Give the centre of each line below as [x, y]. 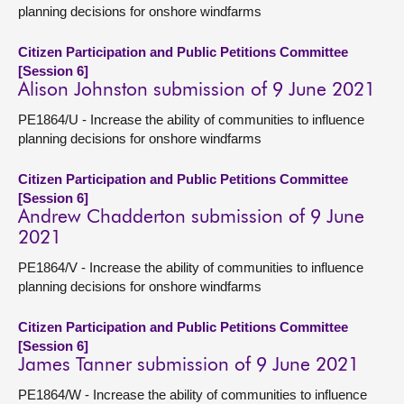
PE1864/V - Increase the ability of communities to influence [191, 267]
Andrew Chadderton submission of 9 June [191, 218]
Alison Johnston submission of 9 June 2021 [197, 91]
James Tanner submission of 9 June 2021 [188, 366]
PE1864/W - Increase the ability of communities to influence [193, 395]
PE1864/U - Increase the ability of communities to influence [191, 119]
